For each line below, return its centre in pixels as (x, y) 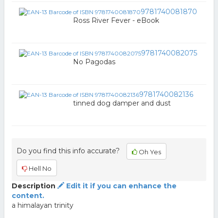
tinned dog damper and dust (122, 103)
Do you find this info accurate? (68, 151)
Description (33, 186)
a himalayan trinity (42, 206)
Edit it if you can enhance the (120, 186)
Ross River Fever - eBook (116, 21)
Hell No (39, 169)
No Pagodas (94, 62)
